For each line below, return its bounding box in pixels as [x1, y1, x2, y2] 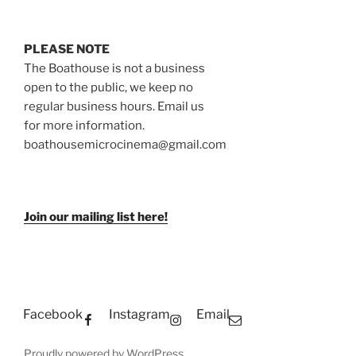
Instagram [109, 306, 170, 322]
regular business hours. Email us [24, 99, 204, 114]
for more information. [24, 118, 145, 133]
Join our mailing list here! [24, 210, 168, 225]
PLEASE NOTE [24, 41, 110, 56]
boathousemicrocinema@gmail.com [24, 137, 226, 152]
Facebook [23, 306, 83, 322]
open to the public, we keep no [24, 79, 193, 95]
